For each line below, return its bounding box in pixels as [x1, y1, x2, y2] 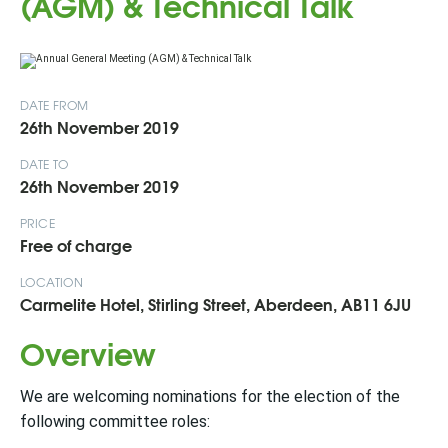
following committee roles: [20, 412, 214, 432]
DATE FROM [20, 96, 89, 114]
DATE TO [20, 155, 69, 173]
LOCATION [20, 273, 84, 291]
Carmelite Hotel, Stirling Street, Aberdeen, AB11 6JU [20, 291, 411, 316]
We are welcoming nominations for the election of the [20, 387, 400, 407]
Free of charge [20, 232, 132, 257]
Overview [20, 329, 156, 376]
